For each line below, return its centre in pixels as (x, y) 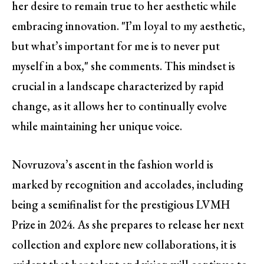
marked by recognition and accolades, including (128, 185)
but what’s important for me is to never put (116, 46)
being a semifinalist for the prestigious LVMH (121, 205)
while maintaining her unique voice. (97, 126)
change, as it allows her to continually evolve (119, 106)
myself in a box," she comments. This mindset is (123, 66)
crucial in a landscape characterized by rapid (118, 86)
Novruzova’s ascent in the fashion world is (113, 165)
